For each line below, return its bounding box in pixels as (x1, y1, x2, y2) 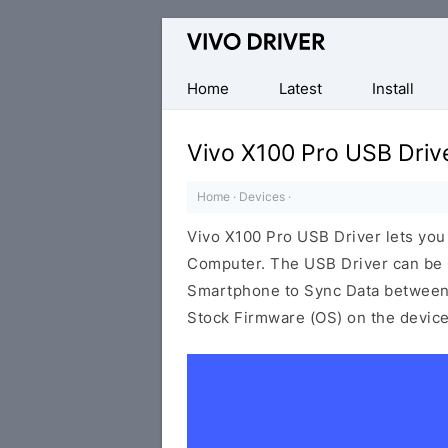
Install (372, 79, 414, 98)
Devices (239, 189, 285, 204)
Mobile (162, 76, 213, 95)
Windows (162, 157, 231, 176)
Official (162, 22, 215, 41)
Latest (279, 79, 322, 98)
